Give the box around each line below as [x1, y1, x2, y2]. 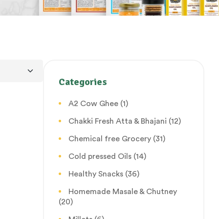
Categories [59, 75, 107, 88]
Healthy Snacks [68, 170, 123, 178]
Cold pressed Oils [68, 152, 131, 160]
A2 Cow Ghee [68, 99, 118, 108]
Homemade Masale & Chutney [68, 187, 177, 196]
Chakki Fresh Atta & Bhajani [68, 117, 167, 125]
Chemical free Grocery [68, 134, 151, 143]
